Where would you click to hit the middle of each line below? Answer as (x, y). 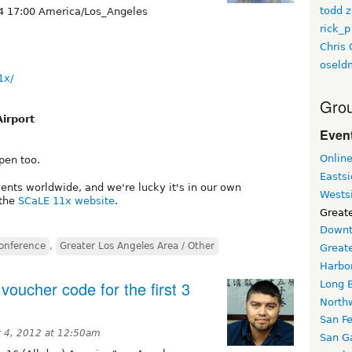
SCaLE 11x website (66, 200)
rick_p (335, 28)
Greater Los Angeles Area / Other (137, 246)
